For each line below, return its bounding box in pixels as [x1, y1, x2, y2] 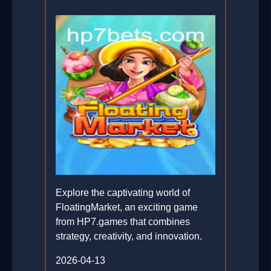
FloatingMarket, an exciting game [56, 202, 198, 213]
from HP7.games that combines [56, 217, 190, 227]
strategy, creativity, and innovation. [56, 231, 202, 242]
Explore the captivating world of [56, 188, 190, 198]
